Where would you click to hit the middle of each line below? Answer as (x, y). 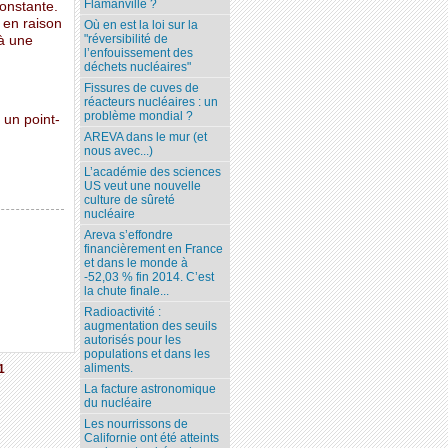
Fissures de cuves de (142, 88)
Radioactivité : (123, 312)
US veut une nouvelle (143, 186)
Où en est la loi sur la (141, 25)
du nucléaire (118, 403)
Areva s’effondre (129, 235)
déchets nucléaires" (138, 67)
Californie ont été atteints (152, 438)
